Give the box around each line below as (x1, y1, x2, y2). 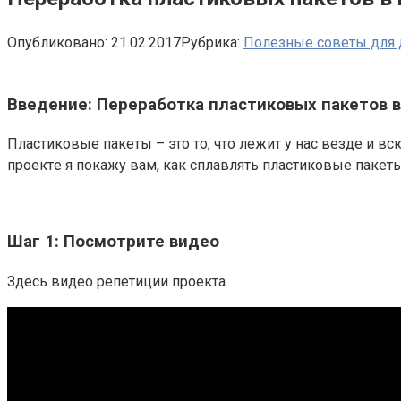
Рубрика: (181, 33, 240, 51)
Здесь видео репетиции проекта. (7, 272, 228, 290)
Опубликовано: (7, 33, 107, 51)
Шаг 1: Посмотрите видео (7, 231, 219, 252)
